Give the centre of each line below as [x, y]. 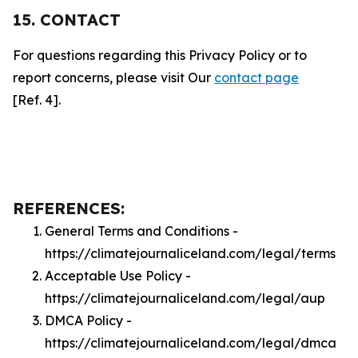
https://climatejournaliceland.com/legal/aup [185, 298]
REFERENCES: [69, 208]
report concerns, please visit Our [113, 78]
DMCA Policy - [88, 320]
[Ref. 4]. [37, 100]
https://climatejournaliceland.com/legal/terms [190, 253]
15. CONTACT [67, 20]
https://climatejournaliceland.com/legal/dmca [191, 343]
